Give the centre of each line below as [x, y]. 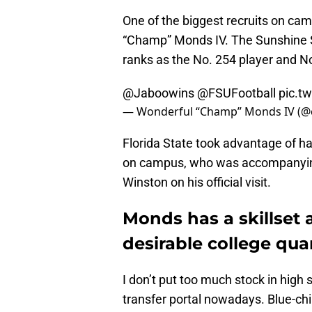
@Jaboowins [158, 93]
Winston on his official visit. [197, 182]
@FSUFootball [236, 93]
